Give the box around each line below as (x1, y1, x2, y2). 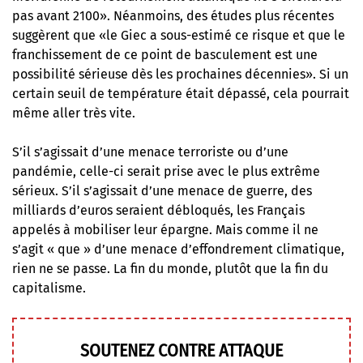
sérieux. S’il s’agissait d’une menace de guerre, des (12, 182, 312, 199)
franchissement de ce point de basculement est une (12, 46, 318, 62)
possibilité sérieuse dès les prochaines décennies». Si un (12, 66, 348, 82)
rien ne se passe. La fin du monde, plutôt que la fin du (12, 260, 328, 276)
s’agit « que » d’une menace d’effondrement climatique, (12, 241, 344, 257)
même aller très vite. (12, 105, 135, 121)
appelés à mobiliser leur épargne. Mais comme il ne (12, 221, 318, 237)
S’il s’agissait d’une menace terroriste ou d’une (12, 143, 288, 160)
